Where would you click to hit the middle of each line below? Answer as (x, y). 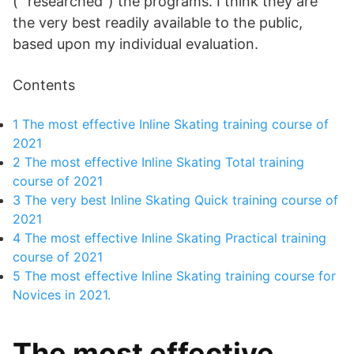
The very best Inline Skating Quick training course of (179, 200)
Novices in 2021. (62, 295)
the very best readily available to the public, (158, 23)
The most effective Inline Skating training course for (178, 276)
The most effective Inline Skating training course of (173, 124)
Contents (44, 85)
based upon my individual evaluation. (136, 44)
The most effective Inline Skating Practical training (173, 238)
